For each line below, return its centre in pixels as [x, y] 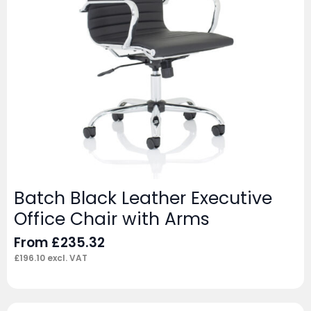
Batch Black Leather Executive [143, 199]
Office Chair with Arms [112, 219]
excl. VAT [66, 258]
